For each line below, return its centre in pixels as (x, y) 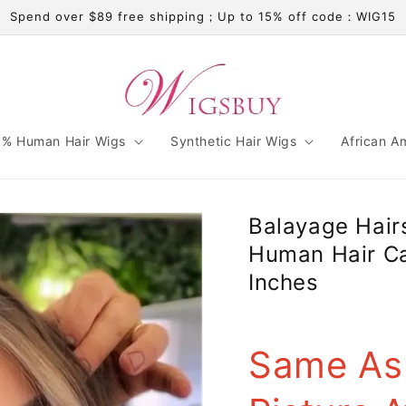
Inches (284, 283)
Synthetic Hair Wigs (234, 141)
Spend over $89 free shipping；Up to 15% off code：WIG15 (203, 16)
